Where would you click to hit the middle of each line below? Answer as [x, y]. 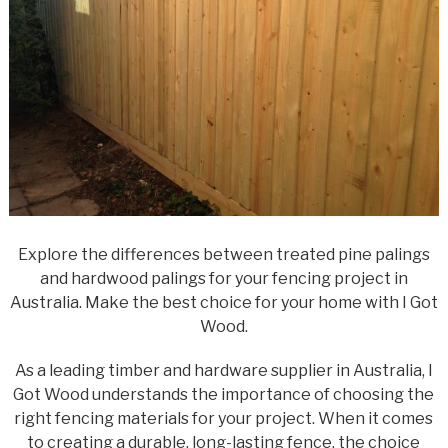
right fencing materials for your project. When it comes [224, 418]
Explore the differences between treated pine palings [223, 254]
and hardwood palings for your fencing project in [223, 278]
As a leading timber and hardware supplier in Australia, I [223, 370]
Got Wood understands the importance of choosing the [224, 394]
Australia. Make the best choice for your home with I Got [223, 302]
